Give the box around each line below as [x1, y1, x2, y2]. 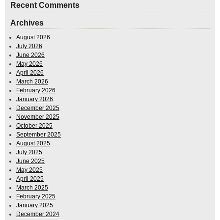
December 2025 [16, 105, 59, 112]
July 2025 [16, 149, 42, 156]
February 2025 [16, 193, 55, 200]
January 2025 [16, 202, 53, 209]
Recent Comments [10, 1, 80, 10]
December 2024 [16, 211, 59, 218]
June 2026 [16, 52, 45, 59]
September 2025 [16, 131, 61, 138]
